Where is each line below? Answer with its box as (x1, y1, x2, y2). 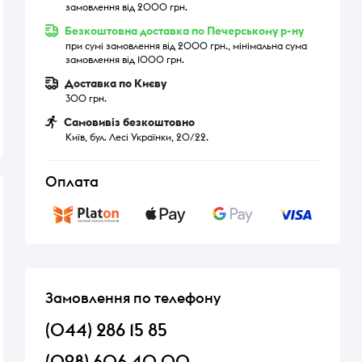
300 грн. (65, 92, 107, 104)
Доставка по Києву (62, 76, 166, 90)
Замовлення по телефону (45, 288, 221, 307)
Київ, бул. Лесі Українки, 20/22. (65, 131, 208, 143)
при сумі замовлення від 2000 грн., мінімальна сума (65, 40, 307, 52)
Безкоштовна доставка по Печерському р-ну (62, 23, 304, 38)
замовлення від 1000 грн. (65, 53, 184, 65)
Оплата (45, 172, 99, 191)
